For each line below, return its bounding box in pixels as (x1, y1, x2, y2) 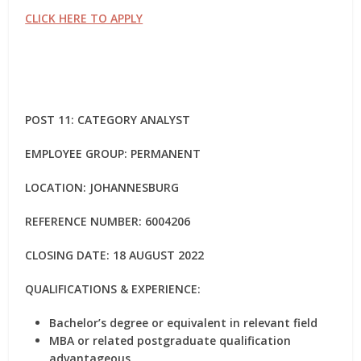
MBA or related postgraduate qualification (49, 333, 292, 348)
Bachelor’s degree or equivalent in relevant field (49, 315, 318, 330)
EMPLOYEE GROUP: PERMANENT (25, 146, 201, 161)
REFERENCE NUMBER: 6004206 (25, 214, 191, 229)
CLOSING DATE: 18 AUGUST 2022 (25, 247, 205, 263)
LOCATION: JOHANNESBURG (25, 180, 180, 195)
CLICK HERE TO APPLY (25, 10, 143, 26)
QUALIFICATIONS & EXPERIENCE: (25, 281, 201, 297)
